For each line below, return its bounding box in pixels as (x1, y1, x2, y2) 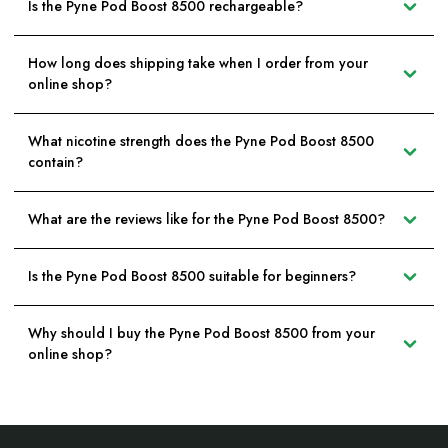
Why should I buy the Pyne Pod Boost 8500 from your (28, 323, 375, 344)
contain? (28, 152, 83, 173)
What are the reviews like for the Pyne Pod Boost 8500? (28, 209, 385, 230)
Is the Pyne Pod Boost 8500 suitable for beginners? (28, 266, 356, 287)
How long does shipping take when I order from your (28, 53, 368, 74)
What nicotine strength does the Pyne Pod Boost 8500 (28, 131, 374, 152)
